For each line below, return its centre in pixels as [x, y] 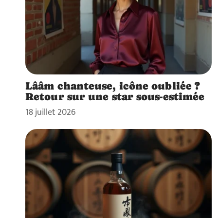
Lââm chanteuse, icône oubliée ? [113, 86]
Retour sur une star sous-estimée [115, 97]
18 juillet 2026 [50, 112]
